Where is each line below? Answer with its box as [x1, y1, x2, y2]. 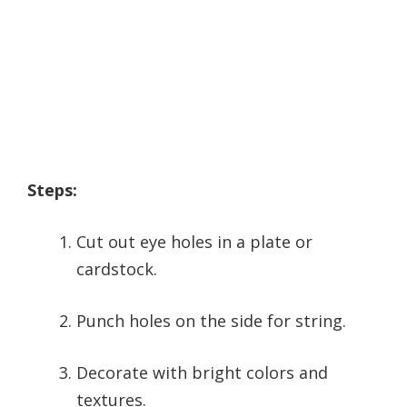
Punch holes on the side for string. [76, 310, 346, 333]
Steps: [27, 179, 77, 202]
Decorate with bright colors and [76, 362, 328, 384]
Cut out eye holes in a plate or [76, 231, 313, 253]
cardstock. [76, 258, 157, 281]
